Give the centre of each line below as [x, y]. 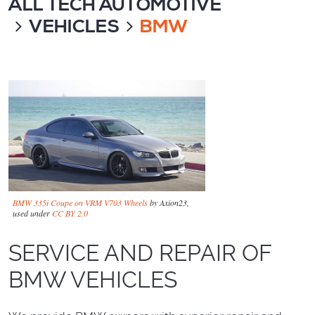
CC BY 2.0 [70, 213]
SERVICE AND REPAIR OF [140, 253]
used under [32, 213]
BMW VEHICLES [93, 279]
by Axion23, [168, 202]
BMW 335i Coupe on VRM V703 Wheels [80, 202]
